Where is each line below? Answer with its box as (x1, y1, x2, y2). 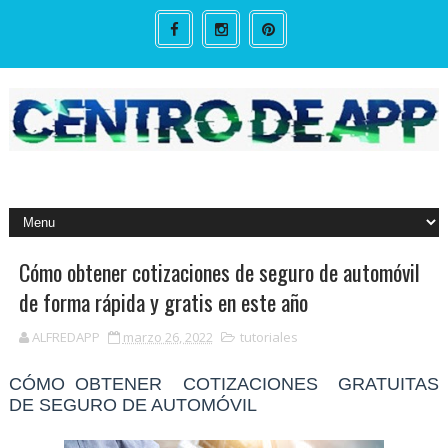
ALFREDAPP (31, 327, 100, 346)
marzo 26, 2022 (122, 327, 213, 346)
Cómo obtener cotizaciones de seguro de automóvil (18, 255, 420, 288)
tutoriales (239, 327, 298, 346)
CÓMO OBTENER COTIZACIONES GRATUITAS (8, 373, 440, 394)
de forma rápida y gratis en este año (18, 285, 308, 318)
